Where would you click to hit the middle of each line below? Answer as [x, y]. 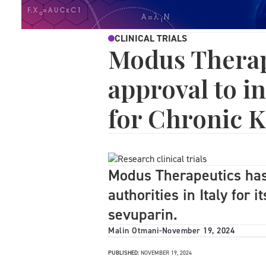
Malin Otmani [134, 231]
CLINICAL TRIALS [151, 39]
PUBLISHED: [123, 253]
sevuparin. [143, 215]
